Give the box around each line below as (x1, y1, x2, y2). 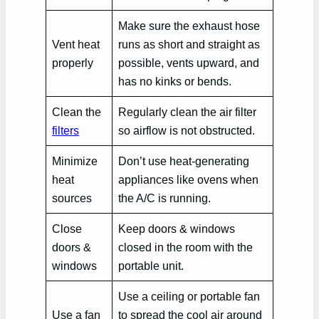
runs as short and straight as (118, 37, 261, 51)
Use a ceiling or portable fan (118, 289, 261, 303)
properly (52, 56, 94, 69)
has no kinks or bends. (118, 74, 232, 88)
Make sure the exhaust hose (118, 19, 261, 32)
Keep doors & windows (118, 221, 236, 235)
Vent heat (52, 37, 100, 51)
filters (52, 123, 80, 137)
